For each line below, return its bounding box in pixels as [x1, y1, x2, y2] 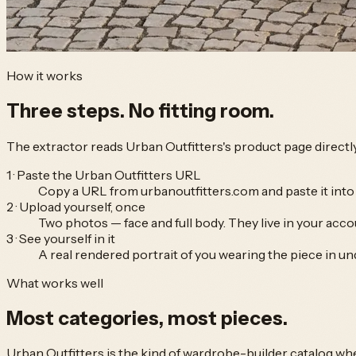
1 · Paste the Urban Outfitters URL [6, 166, 201, 183]
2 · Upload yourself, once [6, 198, 145, 215]
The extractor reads [6, 137, 126, 154]
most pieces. [168, 306, 288, 330]
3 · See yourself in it [6, 230, 115, 246]
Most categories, [6, 306, 168, 330]
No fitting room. [129, 99, 274, 122]
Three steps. [6, 99, 129, 122]
